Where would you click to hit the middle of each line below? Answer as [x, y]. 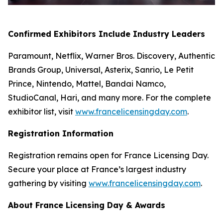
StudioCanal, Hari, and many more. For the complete [110, 97]
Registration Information [61, 133]
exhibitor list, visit [42, 111]
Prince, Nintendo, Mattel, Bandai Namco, [87, 83]
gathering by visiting [48, 183]
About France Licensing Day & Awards [87, 205]
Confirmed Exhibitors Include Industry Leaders [107, 34]
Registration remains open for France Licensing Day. [108, 155]
